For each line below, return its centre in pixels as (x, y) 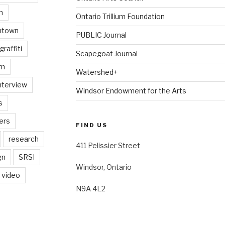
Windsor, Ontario (103, 167)
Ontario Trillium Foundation (120, 17)
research (24, 139)
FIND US (91, 125)
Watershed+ (96, 72)
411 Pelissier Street (108, 146)
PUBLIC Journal (101, 35)
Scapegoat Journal (106, 54)
